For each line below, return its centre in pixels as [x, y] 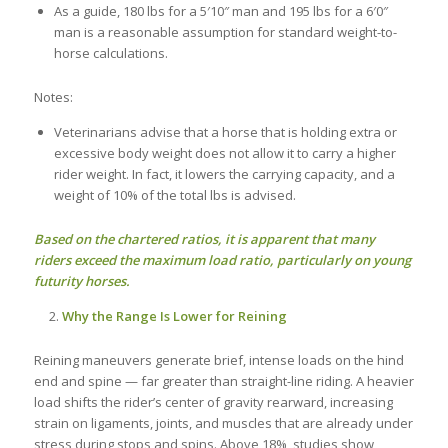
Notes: [53, 97]
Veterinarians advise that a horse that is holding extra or [225, 132]
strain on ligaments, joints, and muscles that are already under [223, 423]
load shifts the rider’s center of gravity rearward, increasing [213, 402]
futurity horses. [81, 281]
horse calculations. [110, 53]
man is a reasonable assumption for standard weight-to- [225, 32]
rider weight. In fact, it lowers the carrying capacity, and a [224, 174]
